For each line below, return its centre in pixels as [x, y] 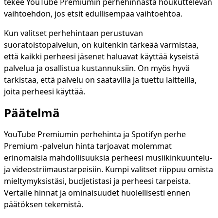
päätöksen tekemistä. [44, 205]
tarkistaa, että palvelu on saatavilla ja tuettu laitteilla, [100, 80]
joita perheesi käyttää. [45, 92]
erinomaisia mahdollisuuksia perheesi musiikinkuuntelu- [108, 158]
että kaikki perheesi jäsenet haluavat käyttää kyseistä [101, 57]
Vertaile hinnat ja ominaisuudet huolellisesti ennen [97, 193]
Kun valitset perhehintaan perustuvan [73, 33]
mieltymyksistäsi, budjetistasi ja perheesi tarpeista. [97, 181]
